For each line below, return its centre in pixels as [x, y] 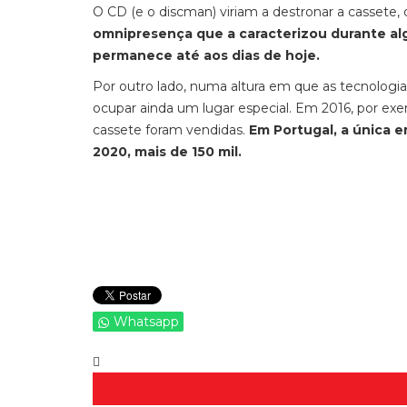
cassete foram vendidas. [171, 130]
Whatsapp [146, 322]
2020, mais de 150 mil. [167, 152]
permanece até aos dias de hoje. [206, 55]
